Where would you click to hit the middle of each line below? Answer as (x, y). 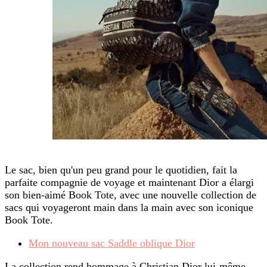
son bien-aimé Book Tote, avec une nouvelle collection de (131, 195)
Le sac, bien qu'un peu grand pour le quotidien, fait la (121, 170)
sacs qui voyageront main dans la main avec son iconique (129, 208)
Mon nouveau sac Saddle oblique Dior (112, 243)
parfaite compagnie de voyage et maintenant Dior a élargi (129, 183)
